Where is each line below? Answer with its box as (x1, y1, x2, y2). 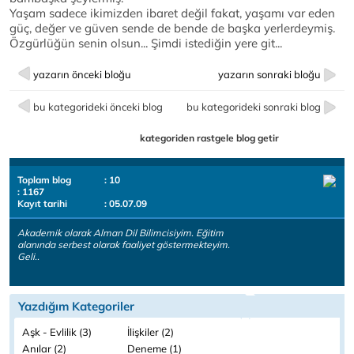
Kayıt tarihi (17, 198, 67, 209)
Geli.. (17, 250, 40, 262)
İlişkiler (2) (127, 326, 174, 338)
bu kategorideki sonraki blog (186, 100, 321, 113)
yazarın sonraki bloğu (218, 68, 321, 81)
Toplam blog (17, 174, 71, 186)
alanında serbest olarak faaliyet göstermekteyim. (17, 239, 230, 250)
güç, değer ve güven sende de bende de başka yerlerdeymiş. (9, 21, 335, 36)
